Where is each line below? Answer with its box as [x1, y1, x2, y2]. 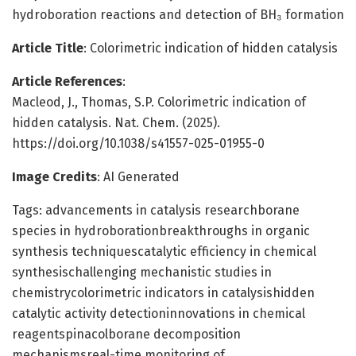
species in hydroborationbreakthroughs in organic [12, 222, 310, 238]
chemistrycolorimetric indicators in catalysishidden [12, 284, 315, 300]
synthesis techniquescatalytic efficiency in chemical [12, 243, 316, 259]
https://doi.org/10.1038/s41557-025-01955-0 [12, 135, 265, 151]
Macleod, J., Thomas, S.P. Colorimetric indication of [12, 94, 306, 110]
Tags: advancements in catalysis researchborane [12, 202, 300, 218]
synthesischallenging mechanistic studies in [12, 264, 272, 280]
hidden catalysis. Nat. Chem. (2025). [12, 114, 220, 130]
